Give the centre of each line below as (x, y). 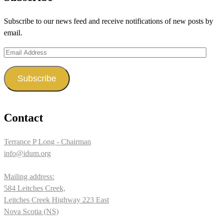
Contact (23, 117)
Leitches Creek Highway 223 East (56, 200)
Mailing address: (29, 176)
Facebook (74, 31)
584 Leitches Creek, (35, 188)
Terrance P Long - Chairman (47, 141)
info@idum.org (27, 153)
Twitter (86, 31)
